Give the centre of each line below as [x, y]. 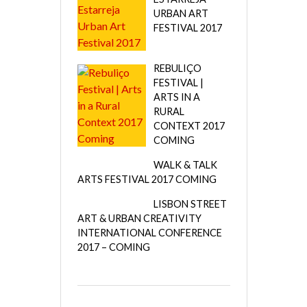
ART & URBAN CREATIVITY [139, 218]
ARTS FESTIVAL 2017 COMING [147, 179]
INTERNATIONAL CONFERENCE [149, 232]
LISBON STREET [190, 204]
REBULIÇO [177, 68]
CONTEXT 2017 [189, 125]
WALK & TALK [185, 164]
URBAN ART [181, 13]
